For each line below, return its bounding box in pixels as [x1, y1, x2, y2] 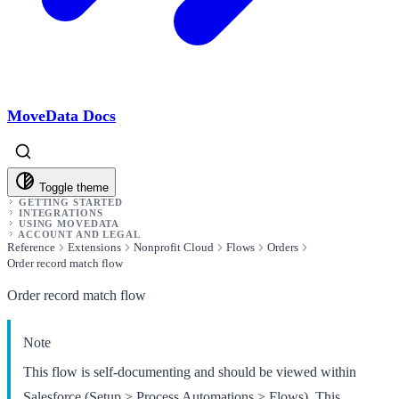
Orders [267, 240, 298, 254]
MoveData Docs [7, 107, 116, 126]
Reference [7, 240, 55, 254]
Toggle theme [39, 180, 109, 194]
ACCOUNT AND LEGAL [17, 228, 141, 240]
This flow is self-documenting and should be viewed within [23, 363, 356, 379]
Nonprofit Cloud [134, 240, 214, 254]
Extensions [68, 240, 121, 254]
